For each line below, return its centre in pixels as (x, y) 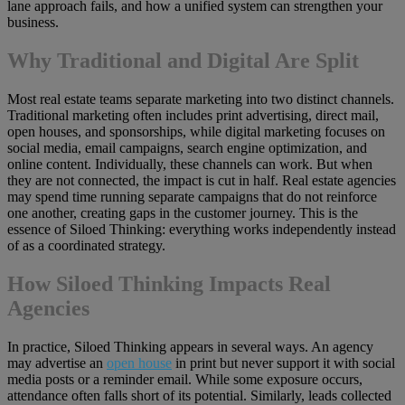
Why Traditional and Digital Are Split (183, 61)
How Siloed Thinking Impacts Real (169, 283)
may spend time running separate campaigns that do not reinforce (192, 196)
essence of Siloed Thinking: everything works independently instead (202, 229)
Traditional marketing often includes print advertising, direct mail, (193, 115)
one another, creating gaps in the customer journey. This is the (183, 212)
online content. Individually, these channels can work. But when (190, 164)
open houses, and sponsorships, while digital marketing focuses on (196, 131)
